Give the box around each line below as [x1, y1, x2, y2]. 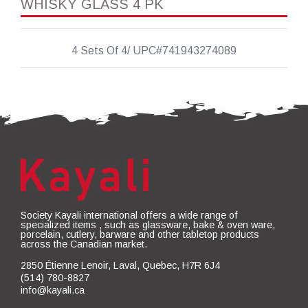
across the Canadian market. [21, 239, 147, 250]
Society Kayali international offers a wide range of [21, 210, 238, 221]
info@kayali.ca [21, 284, 85, 296]
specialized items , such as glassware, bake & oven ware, [21, 219, 275, 231]
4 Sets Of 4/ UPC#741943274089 [71, 45, 236, 56]
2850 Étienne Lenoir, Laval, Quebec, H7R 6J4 [21, 259, 220, 271]
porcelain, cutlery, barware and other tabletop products [21, 229, 259, 241]
